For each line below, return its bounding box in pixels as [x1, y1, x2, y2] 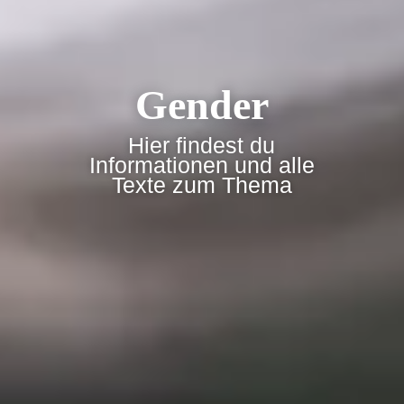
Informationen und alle [88, 152, 315, 179]
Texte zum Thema [111, 172, 292, 198]
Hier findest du [128, 133, 276, 159]
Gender [134, 82, 269, 129]
